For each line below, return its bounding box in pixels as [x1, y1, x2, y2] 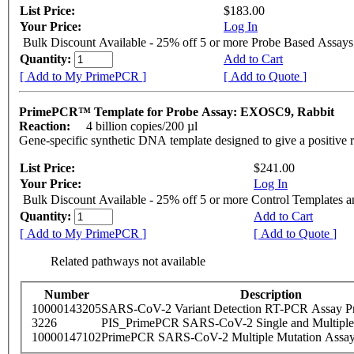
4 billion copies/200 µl [86, 119, 201, 133]
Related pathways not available [51, 254, 205, 268]
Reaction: [19, 119, 73, 133]
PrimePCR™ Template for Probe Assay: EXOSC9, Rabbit [19, 105, 337, 119]
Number [43, 287, 89, 301]
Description [240, 287, 302, 301]
